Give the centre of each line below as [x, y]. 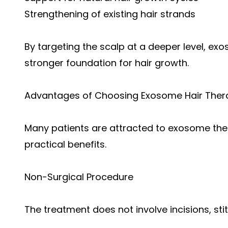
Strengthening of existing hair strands [110, 14]
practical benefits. [65, 144]
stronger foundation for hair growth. [107, 63]
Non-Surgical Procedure [79, 177]
